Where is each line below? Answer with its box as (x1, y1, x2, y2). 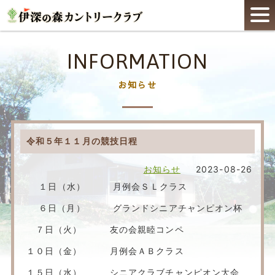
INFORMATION (66, 49, 209, 73)
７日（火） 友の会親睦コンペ (26, 224, 184, 234)
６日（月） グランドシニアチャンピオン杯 (26, 203, 243, 213)
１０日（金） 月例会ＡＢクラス (26, 246, 184, 256)
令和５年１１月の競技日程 (26, 136, 138, 146)
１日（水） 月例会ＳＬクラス (26, 181, 197, 192)
